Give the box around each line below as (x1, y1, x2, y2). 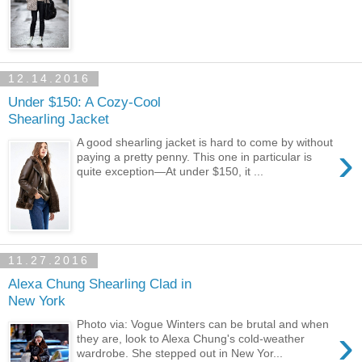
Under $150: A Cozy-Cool (8, 94, 161, 111)
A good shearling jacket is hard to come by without (77, 135, 334, 149)
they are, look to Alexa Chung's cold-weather (77, 331, 305, 345)
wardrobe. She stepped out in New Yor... (77, 346, 284, 360)
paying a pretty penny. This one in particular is (77, 149, 313, 163)
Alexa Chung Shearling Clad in (8, 276, 192, 293)
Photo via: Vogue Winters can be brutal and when (77, 317, 330, 330)
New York (8, 293, 65, 309)
